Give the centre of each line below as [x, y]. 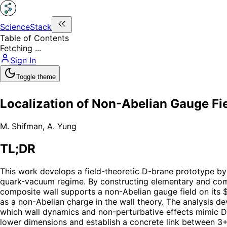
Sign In [23, 60]
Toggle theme [36, 77]
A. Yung [62, 126]
